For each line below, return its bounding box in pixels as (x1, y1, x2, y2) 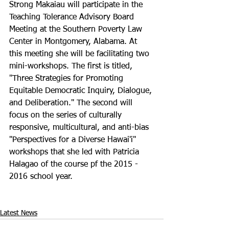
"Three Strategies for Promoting (9, 75, 126, 83)
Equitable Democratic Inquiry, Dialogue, (9, 87, 154, 95)
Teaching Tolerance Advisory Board (9, 13, 136, 21)
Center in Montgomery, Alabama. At (9, 38, 140, 46)
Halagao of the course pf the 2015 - (9, 161, 141, 169)
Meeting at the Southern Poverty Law (9, 26, 145, 34)
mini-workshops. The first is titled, (9, 62, 135, 71)
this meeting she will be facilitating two (9, 50, 152, 58)
